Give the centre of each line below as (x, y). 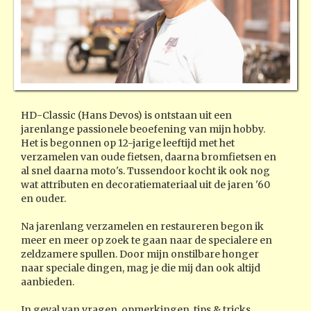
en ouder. (43, 198)
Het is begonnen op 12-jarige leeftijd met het (128, 143)
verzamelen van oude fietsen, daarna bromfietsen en (149, 157)
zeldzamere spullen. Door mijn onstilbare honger (140, 254)
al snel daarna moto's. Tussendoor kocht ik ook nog (145, 170)
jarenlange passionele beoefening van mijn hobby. (143, 129)
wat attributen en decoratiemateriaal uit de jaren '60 (145, 184)
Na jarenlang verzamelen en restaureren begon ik (142, 226)
